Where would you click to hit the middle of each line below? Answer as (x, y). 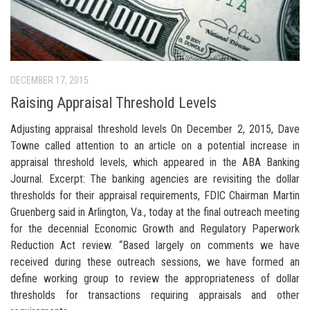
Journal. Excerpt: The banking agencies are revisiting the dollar (155, 179)
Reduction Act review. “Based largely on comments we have (155, 245)
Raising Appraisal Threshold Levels (113, 102)
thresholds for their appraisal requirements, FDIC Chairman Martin (155, 195)
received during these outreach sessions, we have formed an (155, 262)
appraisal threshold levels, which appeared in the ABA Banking (155, 162)
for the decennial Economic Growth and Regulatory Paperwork (155, 228)
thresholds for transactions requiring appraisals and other (155, 295)
